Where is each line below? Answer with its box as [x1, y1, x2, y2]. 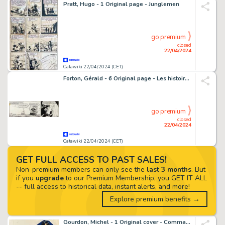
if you [16, 173, 36, 183]
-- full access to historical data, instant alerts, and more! [16, 181, 190, 191]
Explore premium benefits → [109, 194, 200, 204]
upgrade [35, 173, 64, 183]
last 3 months [146, 164, 191, 174]
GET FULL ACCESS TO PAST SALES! [16, 153, 167, 166]
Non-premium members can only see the [16, 164, 147, 174]
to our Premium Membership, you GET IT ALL [63, 173, 207, 183]
